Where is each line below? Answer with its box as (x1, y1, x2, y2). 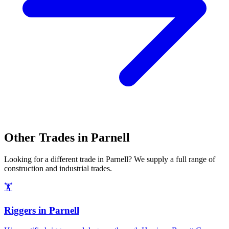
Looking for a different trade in (4, 155, 106, 164)
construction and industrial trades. (4, 164, 112, 173)
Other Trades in (4, 131, 91, 145)
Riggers (4, 204, 36, 216)
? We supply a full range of (128, 155, 215, 164)
